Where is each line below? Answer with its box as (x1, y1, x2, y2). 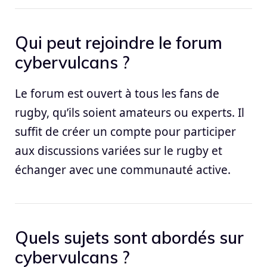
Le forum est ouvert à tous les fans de (15, 86, 219, 102)
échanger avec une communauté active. (15, 162, 231, 178)
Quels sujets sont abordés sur (15, 227, 244, 249)
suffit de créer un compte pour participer (15, 124, 236, 140)
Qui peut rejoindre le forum (15, 32, 222, 54)
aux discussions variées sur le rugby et (15, 143, 222, 159)
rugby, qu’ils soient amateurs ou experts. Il (15, 105, 244, 121)
